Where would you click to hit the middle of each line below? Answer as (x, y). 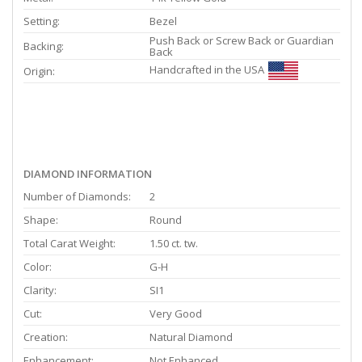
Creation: (46, 337)
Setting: (42, 21)
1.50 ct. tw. (174, 244)
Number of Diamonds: (77, 197)
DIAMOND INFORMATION (88, 174)
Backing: (44, 46)
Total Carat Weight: (69, 244)
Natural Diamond (191, 337)
